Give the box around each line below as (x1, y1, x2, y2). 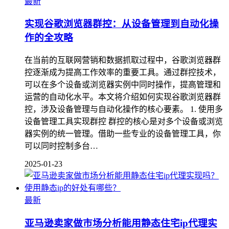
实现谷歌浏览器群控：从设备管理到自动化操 (25, 18, 219, 30)
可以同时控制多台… (25, 142, 98, 151)
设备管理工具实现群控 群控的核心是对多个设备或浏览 (25, 117, 223, 126)
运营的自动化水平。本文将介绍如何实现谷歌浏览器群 (25, 93, 221, 102)
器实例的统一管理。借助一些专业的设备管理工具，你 (25, 129, 221, 139)
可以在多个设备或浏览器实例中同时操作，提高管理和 (25, 80, 221, 89)
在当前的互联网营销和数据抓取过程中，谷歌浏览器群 (25, 56, 221, 65)
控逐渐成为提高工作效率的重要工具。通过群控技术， (25, 68, 221, 77)
